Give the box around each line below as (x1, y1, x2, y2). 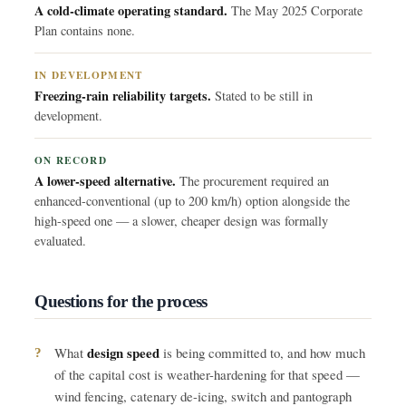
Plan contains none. (34, 21, 135, 39)
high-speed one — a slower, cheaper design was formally (34, 211, 328, 229)
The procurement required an (176, 171, 329, 189)
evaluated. (34, 231, 86, 249)
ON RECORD (34, 151, 108, 168)
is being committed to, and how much (159, 343, 365, 362)
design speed (87, 342, 159, 362)
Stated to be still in (211, 86, 313, 104)
